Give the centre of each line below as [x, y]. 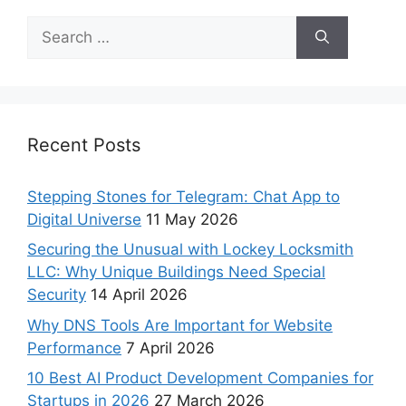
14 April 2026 [139, 295]
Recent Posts [84, 145]
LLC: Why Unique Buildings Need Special [176, 272]
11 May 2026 [192, 219]
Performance [74, 348]
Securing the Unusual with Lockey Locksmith [190, 250]
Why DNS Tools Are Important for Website [180, 325]
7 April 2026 [170, 348]
